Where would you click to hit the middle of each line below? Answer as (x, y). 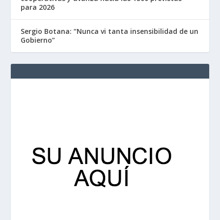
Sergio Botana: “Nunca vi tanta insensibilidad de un (110, 31)
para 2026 (38, 7)
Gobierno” (38, 40)
